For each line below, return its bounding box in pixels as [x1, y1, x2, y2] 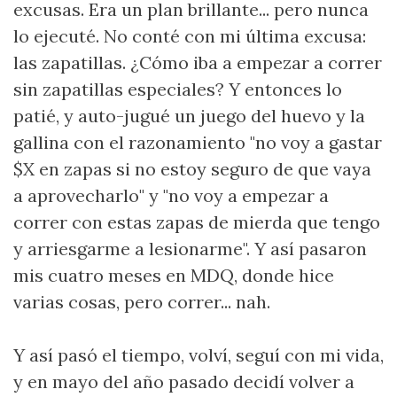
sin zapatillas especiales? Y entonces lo [13, 78, 342, 100]
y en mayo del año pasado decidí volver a [13, 370, 354, 393]
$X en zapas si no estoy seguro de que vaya [13, 158, 371, 180]
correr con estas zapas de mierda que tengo [13, 211, 380, 233]
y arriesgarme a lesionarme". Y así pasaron [13, 237, 367, 260]
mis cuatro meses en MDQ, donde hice [13, 264, 334, 286]
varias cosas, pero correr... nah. [13, 291, 270, 313]
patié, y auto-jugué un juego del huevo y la [13, 105, 365, 127]
